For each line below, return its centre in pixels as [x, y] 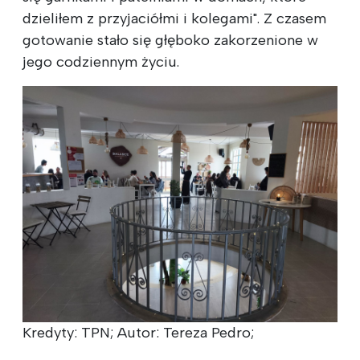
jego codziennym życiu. [101, 61]
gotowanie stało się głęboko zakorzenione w [170, 40]
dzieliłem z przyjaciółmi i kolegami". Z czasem [174, 18]
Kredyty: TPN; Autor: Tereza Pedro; [138, 332]
